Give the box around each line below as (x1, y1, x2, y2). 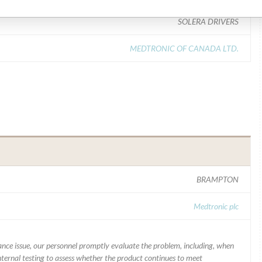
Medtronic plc (194, 201, 239, 211)
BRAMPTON (196, 174, 239, 184)
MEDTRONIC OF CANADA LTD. (130, 43, 239, 53)
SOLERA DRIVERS (178, 16, 239, 26)
